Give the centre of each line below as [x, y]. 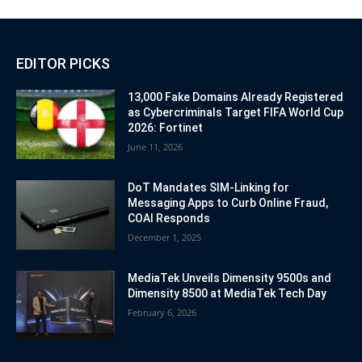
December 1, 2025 [165, 237]
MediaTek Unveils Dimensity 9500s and [230, 278]
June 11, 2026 [156, 147]
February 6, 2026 [162, 312]
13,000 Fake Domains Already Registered [236, 97]
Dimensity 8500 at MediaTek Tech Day [227, 293]
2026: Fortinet [166, 128]
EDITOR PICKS [63, 64]
